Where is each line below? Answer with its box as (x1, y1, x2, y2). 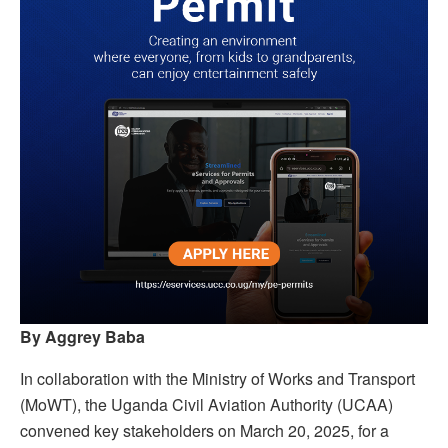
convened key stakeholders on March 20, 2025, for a (20, 419, 389, 443)
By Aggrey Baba (20, 325, 145, 349)
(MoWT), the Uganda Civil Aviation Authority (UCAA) (20, 393, 393, 417)
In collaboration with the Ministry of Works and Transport (20, 367, 415, 391)
